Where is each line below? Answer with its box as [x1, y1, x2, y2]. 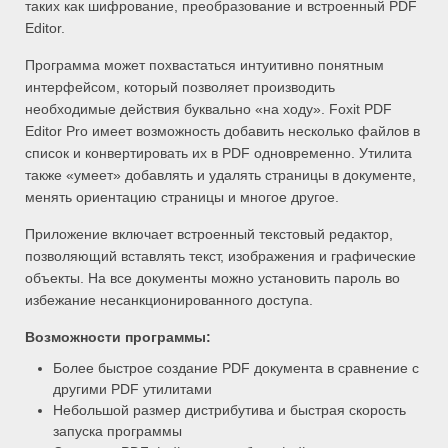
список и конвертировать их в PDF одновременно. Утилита [25, 145, 412, 162]
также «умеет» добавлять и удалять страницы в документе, [25, 167, 416, 184]
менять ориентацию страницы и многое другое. [25, 189, 339, 206]
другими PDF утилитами [52, 381, 212, 398]
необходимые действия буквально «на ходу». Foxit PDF [25, 101, 392, 118]
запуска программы [52, 423, 182, 440]
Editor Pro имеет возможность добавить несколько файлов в [25, 123, 420, 140]
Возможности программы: [25, 329, 211, 346]
